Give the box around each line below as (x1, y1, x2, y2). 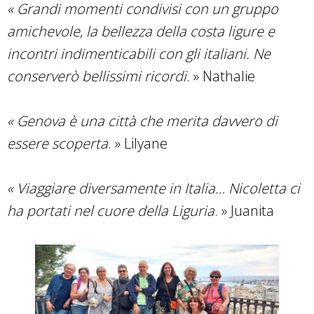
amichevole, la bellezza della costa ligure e (7, 21, 275, 41)
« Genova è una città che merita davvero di (7, 111, 278, 130)
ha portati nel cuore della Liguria (7, 200, 214, 220)
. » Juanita (214, 200, 274, 220)
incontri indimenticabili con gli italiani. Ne (7, 43, 271, 63)
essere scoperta (7, 133, 108, 153)
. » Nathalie (186, 66, 255, 86)
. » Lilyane (108, 133, 168, 153)
